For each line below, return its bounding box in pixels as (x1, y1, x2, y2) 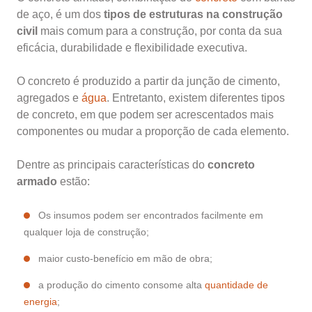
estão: (60, 175, 90, 188)
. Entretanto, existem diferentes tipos (107, 92, 285, 104)
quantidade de (205, 279, 268, 291)
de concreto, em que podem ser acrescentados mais (17, 109, 274, 121)
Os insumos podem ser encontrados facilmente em (38, 210, 263, 221)
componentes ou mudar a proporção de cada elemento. (17, 125, 289, 138)
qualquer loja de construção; (24, 226, 149, 238)
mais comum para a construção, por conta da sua (40, 25, 282, 38)
